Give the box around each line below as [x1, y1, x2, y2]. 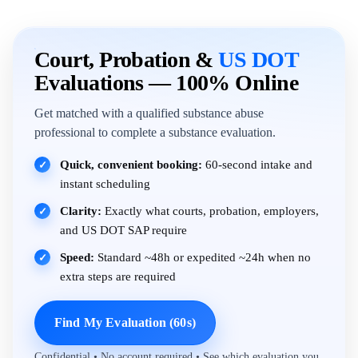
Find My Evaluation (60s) [54, 316, 196, 329]
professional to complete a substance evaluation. [34, 125, 276, 139]
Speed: [60, 250, 94, 264]
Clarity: [60, 204, 101, 217]
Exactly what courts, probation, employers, [101, 204, 319, 217]
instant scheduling [60, 177, 150, 190]
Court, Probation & [34, 47, 219, 72]
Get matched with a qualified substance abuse [34, 106, 264, 120]
